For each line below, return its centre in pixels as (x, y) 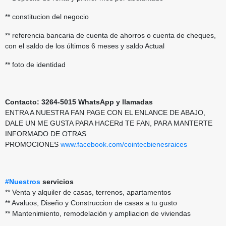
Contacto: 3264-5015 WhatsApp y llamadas (79, 102)
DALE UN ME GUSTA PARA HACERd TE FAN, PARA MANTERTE (109, 123)
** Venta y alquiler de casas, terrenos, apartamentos (89, 192)
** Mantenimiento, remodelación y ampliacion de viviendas (98, 213)
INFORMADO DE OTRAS (46, 133)
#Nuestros (23, 181)
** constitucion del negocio (48, 16)
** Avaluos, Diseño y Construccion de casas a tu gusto (92, 203)
